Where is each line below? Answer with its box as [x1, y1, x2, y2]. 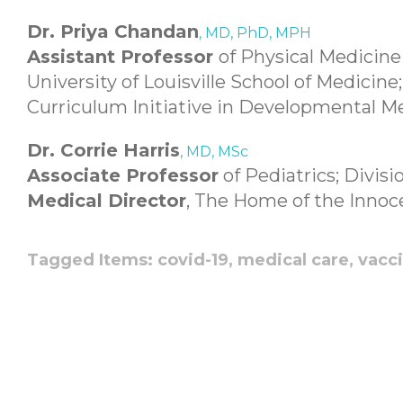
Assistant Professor [27, 46, 219, 67]
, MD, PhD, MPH [199, 24, 311, 41]
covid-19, [157, 250, 237, 270]
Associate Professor [27, 165, 219, 186]
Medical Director [27, 190, 186, 211]
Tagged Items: [27, 250, 153, 270]
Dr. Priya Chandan [27, 21, 199, 42]
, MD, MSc [180, 143, 248, 160]
